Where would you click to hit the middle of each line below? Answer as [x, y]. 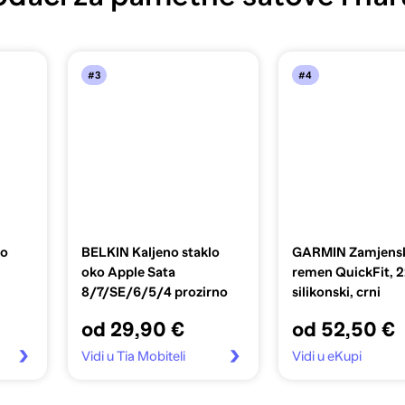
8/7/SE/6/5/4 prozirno [154, 292]
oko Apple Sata [128, 272]
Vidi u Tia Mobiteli [133, 356]
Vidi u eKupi [326, 356]
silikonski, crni [336, 292]
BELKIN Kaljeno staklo [150, 252]
